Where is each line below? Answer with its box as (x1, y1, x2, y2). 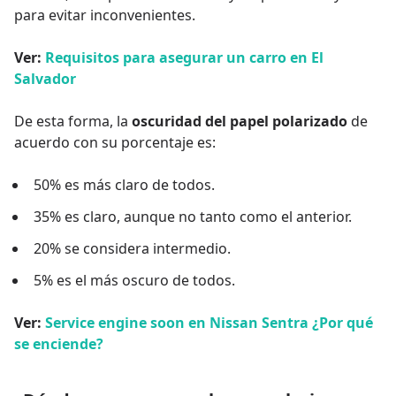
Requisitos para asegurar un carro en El (45, 47, 324, 67)
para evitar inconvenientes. (14, 4, 195, 25)
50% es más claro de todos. (34, 174, 215, 194)
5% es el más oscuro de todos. (34, 270, 235, 290)
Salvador (14, 68, 76, 88)
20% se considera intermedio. (34, 238, 231, 258)
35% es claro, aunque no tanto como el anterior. (34, 206, 352, 226)
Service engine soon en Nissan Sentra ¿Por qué (45, 312, 373, 332)
